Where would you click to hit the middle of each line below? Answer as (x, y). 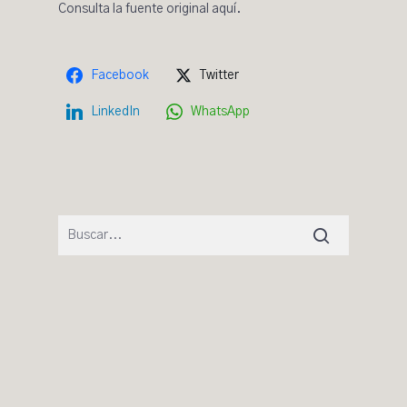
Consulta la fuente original (135, 9)
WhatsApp (220, 112)
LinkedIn (115, 112)
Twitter (219, 75)
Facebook (120, 75)
